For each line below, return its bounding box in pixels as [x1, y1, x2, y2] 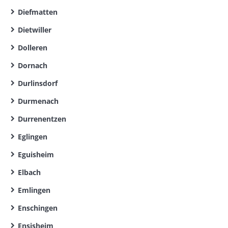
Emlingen [18, 185, 50, 195]
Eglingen [18, 132, 47, 141]
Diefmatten [18, 7, 58, 17]
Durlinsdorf [18, 78, 58, 88]
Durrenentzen [18, 114, 66, 124]
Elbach [18, 167, 41, 177]
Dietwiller [18, 25, 51, 35]
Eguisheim [18, 150, 54, 159]
